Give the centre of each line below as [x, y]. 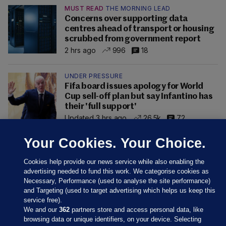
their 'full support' [101, 107]
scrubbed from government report [133, 39]
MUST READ [84, 9]
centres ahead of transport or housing [139, 29]
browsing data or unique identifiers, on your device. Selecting [113, 219]
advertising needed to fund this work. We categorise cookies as [117, 171]
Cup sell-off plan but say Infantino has [139, 97]
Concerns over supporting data [126, 19]
